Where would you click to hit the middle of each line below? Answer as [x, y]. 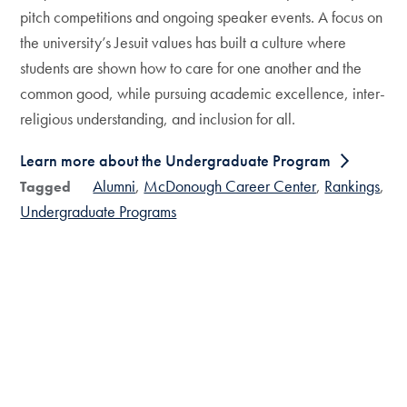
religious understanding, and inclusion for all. [158, 119]
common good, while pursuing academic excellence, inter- [203, 93]
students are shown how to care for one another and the [191, 68]
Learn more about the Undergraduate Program [176, 160]
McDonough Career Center [230, 186]
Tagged [46, 187]
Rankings [352, 186]
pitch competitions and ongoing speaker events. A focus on [202, 17]
